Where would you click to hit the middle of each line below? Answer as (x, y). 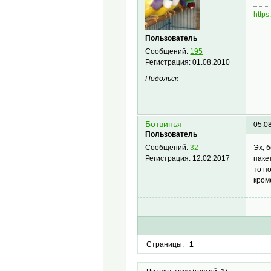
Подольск (162, 79)
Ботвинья (164, 125)
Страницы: (165, 245)
